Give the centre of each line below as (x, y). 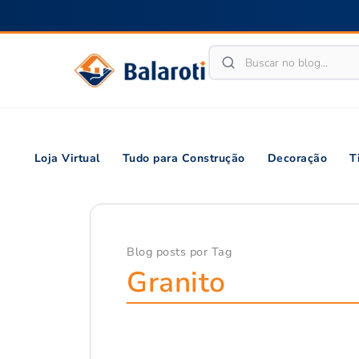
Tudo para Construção (184, 158)
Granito (176, 282)
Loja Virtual (67, 158)
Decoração (297, 158)
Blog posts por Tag (179, 252)
